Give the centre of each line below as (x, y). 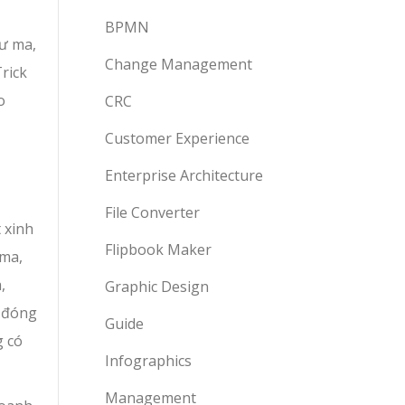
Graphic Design (157, 287)
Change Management (179, 64)
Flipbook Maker (158, 250)
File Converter (152, 212)
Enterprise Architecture (184, 175)
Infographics (148, 361)
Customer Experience (177, 138)
